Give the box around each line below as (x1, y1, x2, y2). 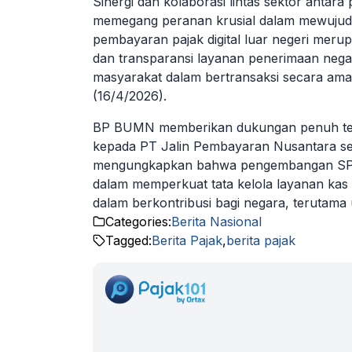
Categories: (105, 214, 171, 229)
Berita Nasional (171, 214, 262, 229)
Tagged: (105, 233, 152, 248)
